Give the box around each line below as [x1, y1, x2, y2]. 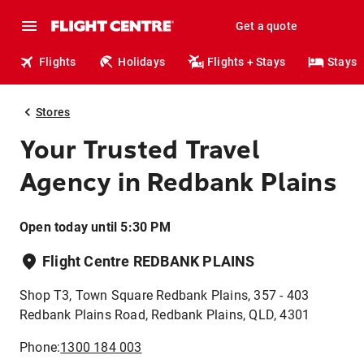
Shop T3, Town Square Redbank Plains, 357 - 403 [19, 288, 310, 303]
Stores [36, 106, 71, 119]
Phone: [19, 340, 61, 355]
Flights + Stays [207, 55, 286, 68]
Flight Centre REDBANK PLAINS [42, 253, 255, 270]
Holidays [118, 55, 166, 68]
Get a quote [235, 19, 297, 32]
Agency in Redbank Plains [19, 167, 337, 197]
